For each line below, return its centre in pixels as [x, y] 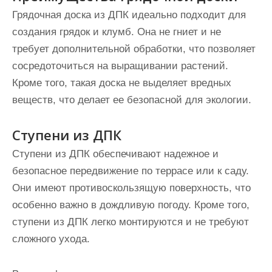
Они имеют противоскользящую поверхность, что [131, 188]
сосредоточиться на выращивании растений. [120, 66]
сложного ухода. [51, 239]
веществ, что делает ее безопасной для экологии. [132, 100]
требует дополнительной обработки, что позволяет [134, 49]
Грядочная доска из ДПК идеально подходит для [129, 15]
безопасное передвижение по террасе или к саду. [131, 171]
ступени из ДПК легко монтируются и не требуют [131, 222]
